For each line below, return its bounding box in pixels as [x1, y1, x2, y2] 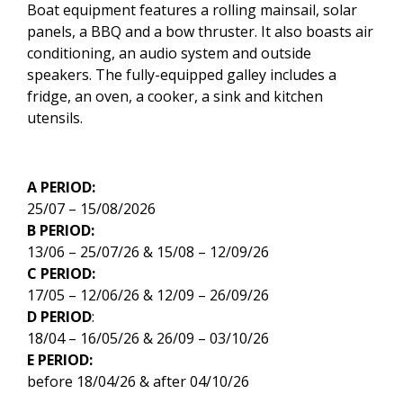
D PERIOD [27, 306, 92, 327]
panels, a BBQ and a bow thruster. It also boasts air [27, 21, 373, 41]
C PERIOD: [27, 263, 95, 283]
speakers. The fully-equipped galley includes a [27, 64, 336, 85]
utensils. [27, 107, 83, 128]
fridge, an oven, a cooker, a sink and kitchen [27, 85, 323, 106]
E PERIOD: [27, 349, 93, 370]
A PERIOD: [27, 176, 95, 197]
